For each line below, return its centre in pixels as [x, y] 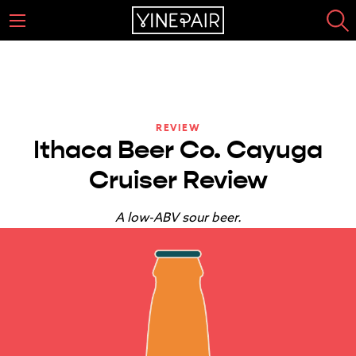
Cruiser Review [178, 180]
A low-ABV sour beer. [178, 218]
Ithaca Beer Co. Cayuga [178, 150]
